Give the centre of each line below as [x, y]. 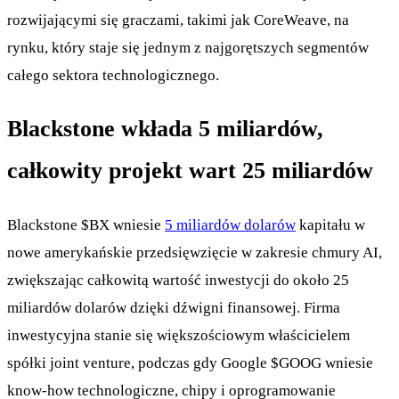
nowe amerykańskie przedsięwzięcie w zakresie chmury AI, [195, 252]
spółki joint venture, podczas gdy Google [139, 362]
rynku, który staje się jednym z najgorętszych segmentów [188, 48]
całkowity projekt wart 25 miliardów [190, 171]
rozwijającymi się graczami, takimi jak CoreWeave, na [178, 20]
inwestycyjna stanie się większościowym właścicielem [179, 335]
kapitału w [330, 224]
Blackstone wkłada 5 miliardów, [165, 129]
